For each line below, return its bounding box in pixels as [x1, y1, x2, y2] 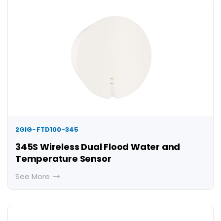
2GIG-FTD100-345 [15, 125, 79, 135]
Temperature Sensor [15, 152, 111, 165]
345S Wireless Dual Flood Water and [15, 141, 181, 153]
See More [15, 171, 52, 182]
